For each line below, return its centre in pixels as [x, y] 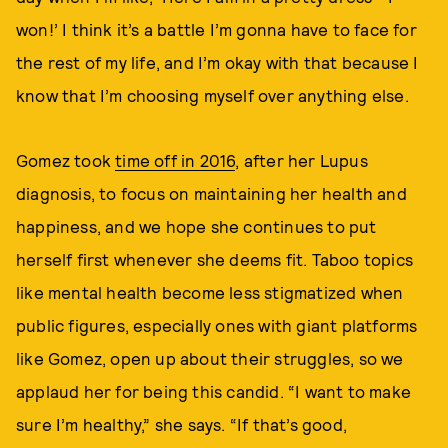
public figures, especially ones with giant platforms [217, 325]
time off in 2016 [175, 160]
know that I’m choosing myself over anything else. [212, 95]
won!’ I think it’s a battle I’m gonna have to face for [216, 29]
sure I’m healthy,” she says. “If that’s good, [182, 424]
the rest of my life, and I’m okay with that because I [217, 62]
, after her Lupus [301, 160]
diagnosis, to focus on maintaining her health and [211, 193]
